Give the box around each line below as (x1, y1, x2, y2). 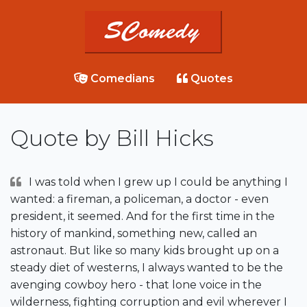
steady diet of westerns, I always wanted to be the (10, 261, 283, 275)
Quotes (188, 72, 233, 86)
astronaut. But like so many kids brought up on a (10, 244, 279, 258)
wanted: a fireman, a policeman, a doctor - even (10, 193, 269, 206)
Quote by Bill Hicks (10, 125, 214, 152)
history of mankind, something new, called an (10, 227, 257, 241)
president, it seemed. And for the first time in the (10, 210, 275, 223)
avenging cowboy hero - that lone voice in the (10, 278, 262, 292)
